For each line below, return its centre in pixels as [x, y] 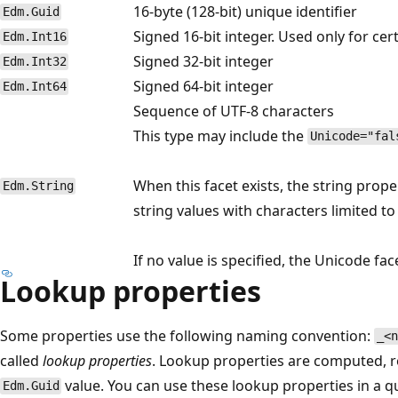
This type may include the [220, 135]
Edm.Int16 [34, 37]
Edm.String [38, 186]
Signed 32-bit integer [203, 61]
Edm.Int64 [34, 87]
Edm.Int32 [34, 62]
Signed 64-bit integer [203, 86]
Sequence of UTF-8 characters [234, 111]
